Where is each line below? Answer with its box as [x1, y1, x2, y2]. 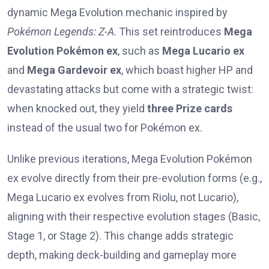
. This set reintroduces [114, 25, 224, 38]
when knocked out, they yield [7, 102, 147, 115]
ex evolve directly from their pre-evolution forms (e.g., [7, 172, 262, 185]
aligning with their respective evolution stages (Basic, [7, 210, 260, 223]
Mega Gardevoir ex [27, 64, 121, 77]
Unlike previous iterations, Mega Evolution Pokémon [7, 153, 252, 166]
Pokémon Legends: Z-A [7, 25, 114, 38]
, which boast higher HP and [121, 64, 253, 77]
